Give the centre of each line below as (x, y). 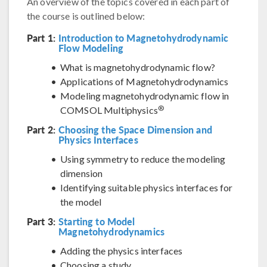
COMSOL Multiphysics (109, 110)
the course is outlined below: (86, 16)
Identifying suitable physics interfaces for (147, 188)
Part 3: (41, 222)
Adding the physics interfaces (122, 251)
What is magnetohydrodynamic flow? (138, 67)
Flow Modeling (91, 48)
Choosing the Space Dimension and (135, 130)
